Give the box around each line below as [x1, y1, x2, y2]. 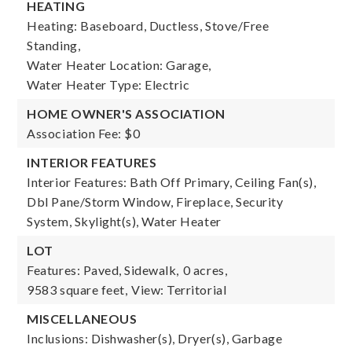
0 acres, [182, 262, 228, 277]
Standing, [27, 38, 81, 53]
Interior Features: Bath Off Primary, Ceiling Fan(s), [27, 174, 317, 189]
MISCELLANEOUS [27, 311, 137, 326]
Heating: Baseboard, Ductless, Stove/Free [27, 18, 269, 33]
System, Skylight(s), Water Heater [27, 214, 222, 229]
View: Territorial [131, 282, 227, 297]
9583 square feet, [27, 282, 128, 297]
